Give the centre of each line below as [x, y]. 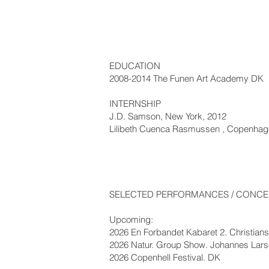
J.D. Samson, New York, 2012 [168, 116]
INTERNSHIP [135, 104]
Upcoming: [131, 219]
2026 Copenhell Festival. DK [166, 257]
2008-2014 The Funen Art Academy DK [186, 78]
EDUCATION [135, 66]
